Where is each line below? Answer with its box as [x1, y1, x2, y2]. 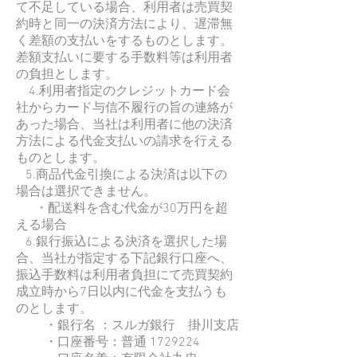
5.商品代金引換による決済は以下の [16, 167, 227, 183]
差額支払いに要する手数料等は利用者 [16, 49, 233, 66]
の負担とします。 [16, 66, 118, 83]
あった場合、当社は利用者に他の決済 [16, 116, 233, 133]
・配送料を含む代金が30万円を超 [16, 200, 228, 217]
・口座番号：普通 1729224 [16, 334, 200, 351]
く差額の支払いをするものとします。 [16, 33, 233, 49]
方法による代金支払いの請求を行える [16, 133, 233, 150]
